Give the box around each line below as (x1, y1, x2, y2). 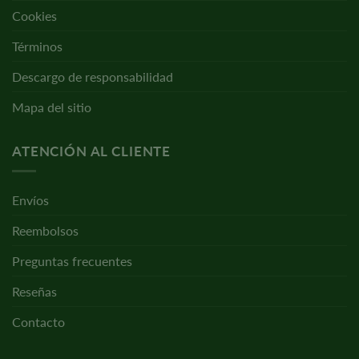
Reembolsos (12, 222, 79, 238)
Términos (12, 38, 63, 54)
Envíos (12, 192, 49, 208)
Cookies (12, 8, 57, 24)
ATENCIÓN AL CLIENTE (12, 143, 171, 160)
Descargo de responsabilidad (12, 69, 173, 85)
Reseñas (12, 283, 57, 299)
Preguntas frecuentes (12, 252, 132, 268)
